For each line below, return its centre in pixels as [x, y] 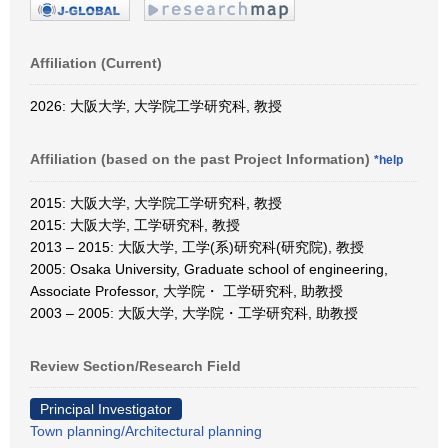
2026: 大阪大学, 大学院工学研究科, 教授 [156, 105]
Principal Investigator [106, 408]
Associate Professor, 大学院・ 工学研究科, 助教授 [186, 290]
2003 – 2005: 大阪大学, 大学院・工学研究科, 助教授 [194, 312]
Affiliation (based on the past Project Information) [202, 158]
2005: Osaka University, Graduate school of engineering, [209, 268]
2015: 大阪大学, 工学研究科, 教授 [135, 224]
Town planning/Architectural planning [146, 430]
